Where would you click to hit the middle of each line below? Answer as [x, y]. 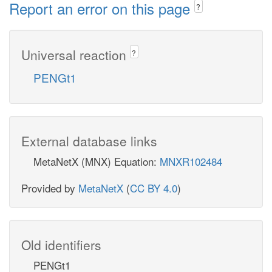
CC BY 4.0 [154, 188]
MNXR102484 [191, 161]
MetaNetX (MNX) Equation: [97, 161]
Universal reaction [76, 54]
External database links [89, 141]
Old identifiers [61, 244]
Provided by [50, 188]
